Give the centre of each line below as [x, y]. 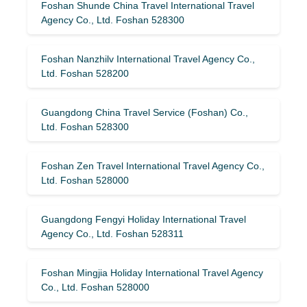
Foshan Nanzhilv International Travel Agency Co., [148, 59]
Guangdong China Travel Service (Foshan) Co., [145, 112]
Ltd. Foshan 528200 [85, 73]
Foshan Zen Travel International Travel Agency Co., [153, 165]
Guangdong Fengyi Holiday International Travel [144, 219]
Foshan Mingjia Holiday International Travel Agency [152, 272]
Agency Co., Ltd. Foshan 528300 [113, 20]
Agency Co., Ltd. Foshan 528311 [112, 233]
